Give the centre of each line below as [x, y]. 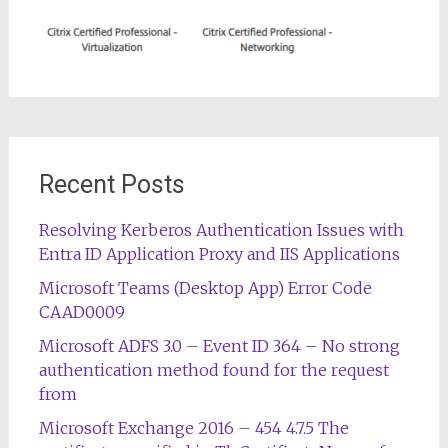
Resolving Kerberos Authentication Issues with [221, 230]
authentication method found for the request [213, 370]
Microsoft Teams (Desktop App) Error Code [205, 288]
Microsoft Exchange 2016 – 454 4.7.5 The [193, 428]
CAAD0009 [81, 312]
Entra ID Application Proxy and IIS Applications [219, 254]
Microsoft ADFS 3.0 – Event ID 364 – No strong [219, 346]
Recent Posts [111, 184]
